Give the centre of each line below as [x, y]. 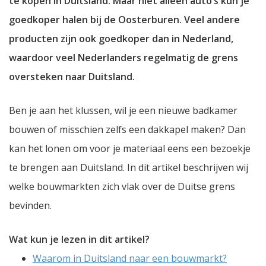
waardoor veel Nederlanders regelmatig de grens [123, 57]
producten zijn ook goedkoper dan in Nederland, [121, 38]
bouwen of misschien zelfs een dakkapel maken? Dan [127, 129]
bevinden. [30, 205]
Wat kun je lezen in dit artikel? [79, 239]
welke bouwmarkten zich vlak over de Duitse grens [122, 186]
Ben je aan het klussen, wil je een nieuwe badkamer [123, 110]
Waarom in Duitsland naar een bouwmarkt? [130, 258]
